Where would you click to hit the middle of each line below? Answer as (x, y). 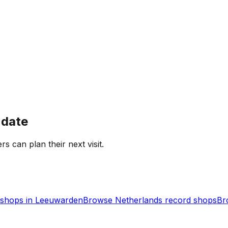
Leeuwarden (59, 200)
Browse (99, 200)
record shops (190, 200)
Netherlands (139, 200)
